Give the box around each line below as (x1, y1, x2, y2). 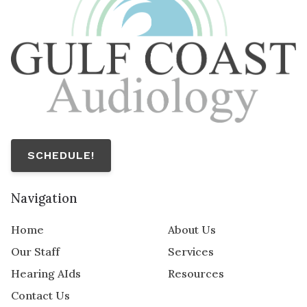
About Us (167, 222, 216, 236)
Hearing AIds (11, 266, 81, 280)
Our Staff (11, 244, 60, 258)
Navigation (11, 191, 77, 207)
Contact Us (11, 288, 70, 302)
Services (167, 244, 214, 258)
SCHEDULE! (27, 149, 95, 162)
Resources (167, 266, 224, 280)
